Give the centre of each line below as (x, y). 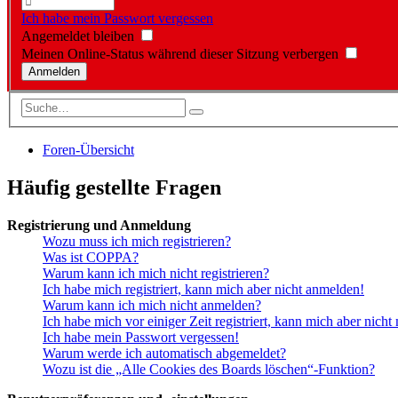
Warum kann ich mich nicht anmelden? (152, 305)
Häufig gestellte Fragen (114, 187)
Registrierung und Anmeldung (99, 225)
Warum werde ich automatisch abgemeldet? (164, 353)
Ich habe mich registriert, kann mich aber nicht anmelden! (203, 289)
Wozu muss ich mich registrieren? (137, 241)
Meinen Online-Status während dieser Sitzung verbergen (182, 54)
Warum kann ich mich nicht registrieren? (156, 273)
